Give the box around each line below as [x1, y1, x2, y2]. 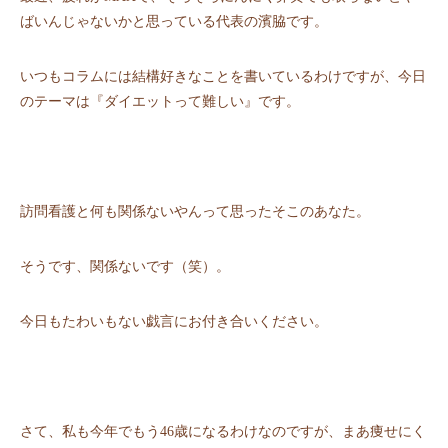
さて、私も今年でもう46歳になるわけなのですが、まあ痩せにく [20, 424, 426, 440]
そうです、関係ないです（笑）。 [20, 259, 230, 275]
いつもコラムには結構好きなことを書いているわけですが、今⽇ [20, 69, 426, 85]
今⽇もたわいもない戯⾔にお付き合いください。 [20, 314, 328, 330]
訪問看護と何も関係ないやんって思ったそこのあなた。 [20, 204, 370, 220]
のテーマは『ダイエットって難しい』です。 [20, 94, 300, 110]
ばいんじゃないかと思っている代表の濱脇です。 [20, 14, 328, 30]
